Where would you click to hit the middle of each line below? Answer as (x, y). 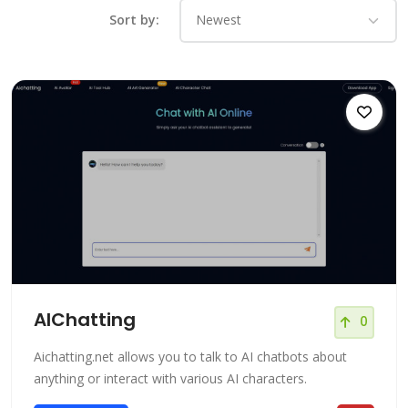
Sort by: (134, 20)
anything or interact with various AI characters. (170, 378)
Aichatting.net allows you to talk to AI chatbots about (190, 356)
